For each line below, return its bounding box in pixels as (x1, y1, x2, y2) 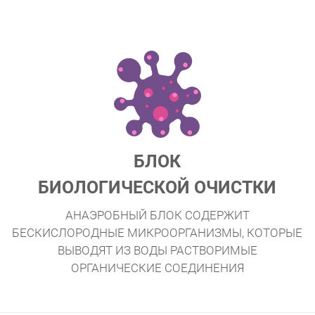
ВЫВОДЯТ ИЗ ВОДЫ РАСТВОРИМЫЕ (57, 243, 257, 257)
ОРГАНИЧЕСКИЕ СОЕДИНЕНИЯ (70, 260, 244, 275)
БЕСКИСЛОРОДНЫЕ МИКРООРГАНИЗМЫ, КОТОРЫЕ (12, 225, 303, 240)
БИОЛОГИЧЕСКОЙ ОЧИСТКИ (38, 177, 277, 198)
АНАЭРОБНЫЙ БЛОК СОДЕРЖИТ (65, 207, 250, 222)
